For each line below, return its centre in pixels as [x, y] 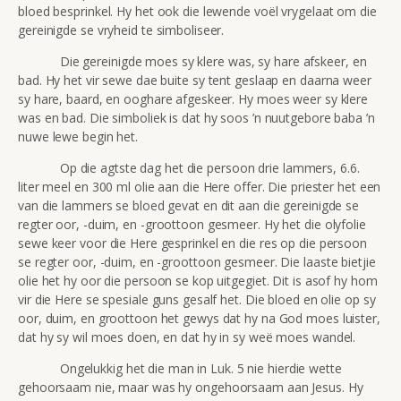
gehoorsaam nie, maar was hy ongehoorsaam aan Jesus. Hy [191, 387]
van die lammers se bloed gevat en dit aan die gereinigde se [189, 205]
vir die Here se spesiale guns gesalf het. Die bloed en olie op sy [197, 299]
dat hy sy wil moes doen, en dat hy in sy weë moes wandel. [187, 337]
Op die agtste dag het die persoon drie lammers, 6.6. [189, 167]
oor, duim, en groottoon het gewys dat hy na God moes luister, [199, 318]
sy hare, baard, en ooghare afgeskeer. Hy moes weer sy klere [193, 98]
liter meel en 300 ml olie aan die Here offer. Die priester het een [200, 186]
